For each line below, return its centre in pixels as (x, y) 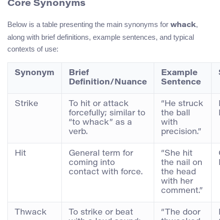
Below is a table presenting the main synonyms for (89, 24)
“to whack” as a (100, 123)
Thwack (31, 212)
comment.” (182, 191)
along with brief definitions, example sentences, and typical (101, 37)
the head (179, 172)
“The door (181, 212)
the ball (176, 113)
